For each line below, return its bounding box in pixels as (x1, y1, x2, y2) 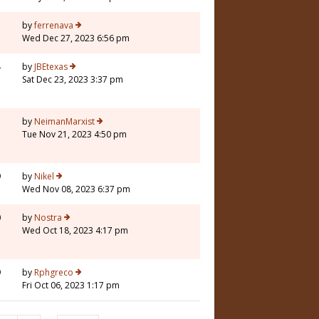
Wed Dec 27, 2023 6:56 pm (22, 32, 130, 45)
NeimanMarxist (34, 115, 95, 128)
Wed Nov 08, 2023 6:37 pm (22, 183, 130, 196)
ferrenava (34, 19, 73, 32)
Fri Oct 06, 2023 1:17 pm (22, 279, 120, 292)
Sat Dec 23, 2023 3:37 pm (22, 73, 123, 86)
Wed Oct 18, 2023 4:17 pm (22, 224, 128, 237)
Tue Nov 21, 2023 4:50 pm (22, 128, 127, 141)
